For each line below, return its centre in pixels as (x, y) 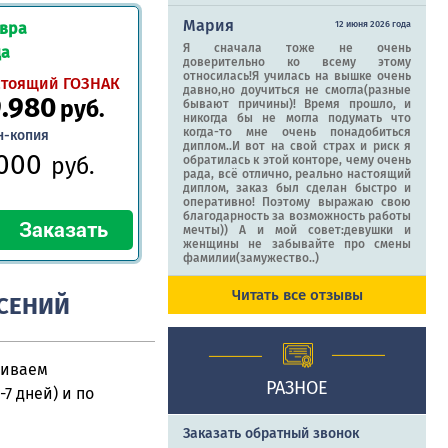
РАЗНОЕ (297, 388)
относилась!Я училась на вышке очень (297, 76)
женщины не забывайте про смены (297, 244)
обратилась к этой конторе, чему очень (297, 160)
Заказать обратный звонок (271, 434)
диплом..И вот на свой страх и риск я (297, 146)
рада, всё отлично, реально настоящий (297, 174)
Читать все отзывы (297, 295)
